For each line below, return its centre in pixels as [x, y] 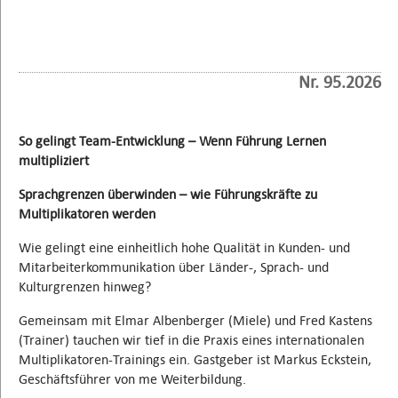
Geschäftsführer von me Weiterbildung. [132, 378]
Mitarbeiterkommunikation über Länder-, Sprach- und [174, 267]
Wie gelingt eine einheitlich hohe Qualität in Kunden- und [184, 247]
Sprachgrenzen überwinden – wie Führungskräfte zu [168, 194]
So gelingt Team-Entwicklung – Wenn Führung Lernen [172, 140]
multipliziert [54, 160]
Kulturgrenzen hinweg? [85, 286]
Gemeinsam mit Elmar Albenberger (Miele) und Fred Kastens [195, 320]
